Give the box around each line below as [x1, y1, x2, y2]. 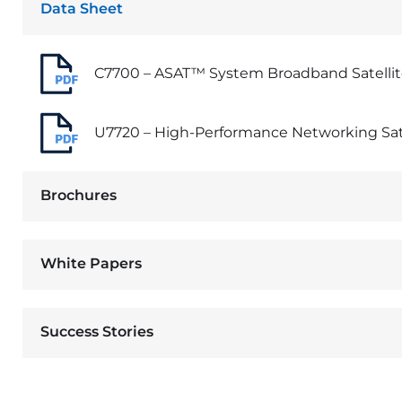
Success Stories [40, 323, 153, 340]
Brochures [40, 187, 117, 204]
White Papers [40, 255, 142, 272]
